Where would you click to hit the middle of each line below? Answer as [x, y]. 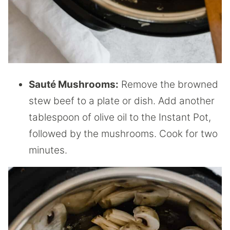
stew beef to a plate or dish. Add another [122, 101]
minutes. [48, 150]
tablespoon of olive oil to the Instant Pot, [120, 117]
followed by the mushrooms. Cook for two [123, 133]
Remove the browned [168, 84]
